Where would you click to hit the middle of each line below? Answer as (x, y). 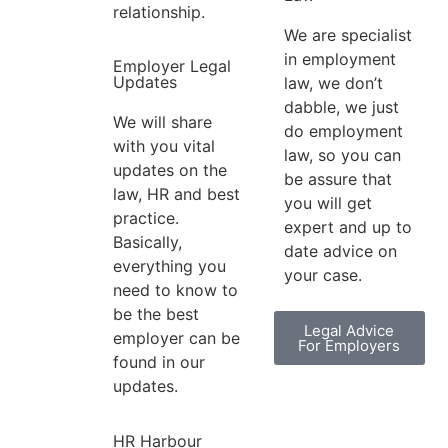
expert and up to (347, 226)
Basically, (148, 242)
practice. (146, 218)
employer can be (177, 338)
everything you (170, 266)
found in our (159, 362)
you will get (327, 202)
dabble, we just (341, 106)
